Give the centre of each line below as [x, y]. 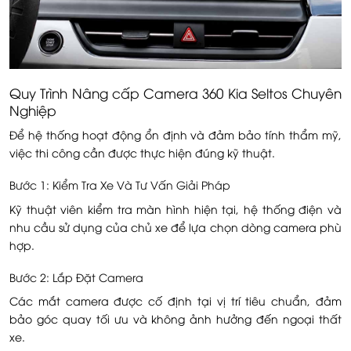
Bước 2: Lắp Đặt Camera [76, 277]
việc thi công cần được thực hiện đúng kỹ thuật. [142, 152]
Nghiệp [33, 109]
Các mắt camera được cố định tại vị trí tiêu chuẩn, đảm [175, 301]
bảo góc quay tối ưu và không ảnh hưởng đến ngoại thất [175, 319]
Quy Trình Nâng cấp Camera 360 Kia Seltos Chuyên [175, 92]
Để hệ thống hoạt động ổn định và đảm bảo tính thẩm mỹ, [175, 134]
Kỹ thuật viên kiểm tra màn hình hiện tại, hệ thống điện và [175, 208]
